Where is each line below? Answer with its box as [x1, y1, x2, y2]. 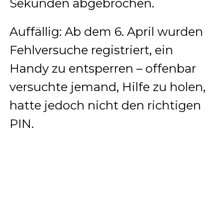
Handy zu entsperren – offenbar [9, 61, 196, 76]
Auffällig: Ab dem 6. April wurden [9, 24, 203, 39]
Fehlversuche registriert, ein [9, 42, 173, 57]
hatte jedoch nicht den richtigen [9, 98, 201, 112]
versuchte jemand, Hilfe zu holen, [9, 79, 206, 94]
